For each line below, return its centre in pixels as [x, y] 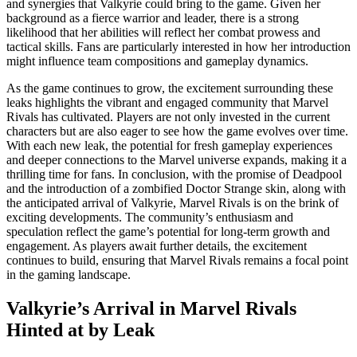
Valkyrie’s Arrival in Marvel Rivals [151, 308]
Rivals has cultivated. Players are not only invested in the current [168, 116]
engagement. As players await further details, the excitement [157, 245]
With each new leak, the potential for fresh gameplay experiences [169, 145]
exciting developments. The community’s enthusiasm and [150, 217]
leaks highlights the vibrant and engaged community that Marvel [167, 102]
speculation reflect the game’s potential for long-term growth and [168, 231]
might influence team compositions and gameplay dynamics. [157, 61]
